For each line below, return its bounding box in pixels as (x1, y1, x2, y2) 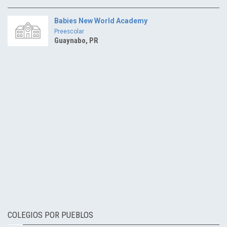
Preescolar (54, 28, 84, 35)
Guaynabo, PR (54, 36, 98, 45)
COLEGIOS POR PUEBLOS (8, 210, 93, 220)
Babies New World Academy (54, 17, 147, 25)
